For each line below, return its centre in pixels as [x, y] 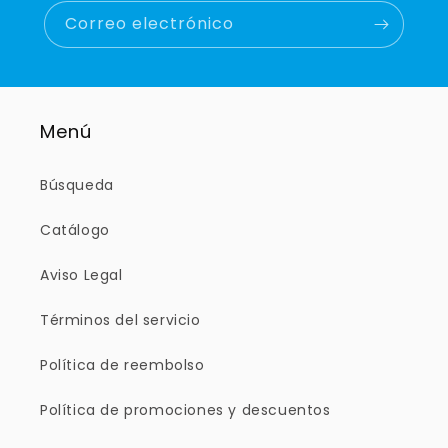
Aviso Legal [81, 275]
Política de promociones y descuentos [185, 410]
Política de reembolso [122, 365]
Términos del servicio [120, 320]
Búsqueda [77, 185]
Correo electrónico [149, 24]
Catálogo [75, 230]
